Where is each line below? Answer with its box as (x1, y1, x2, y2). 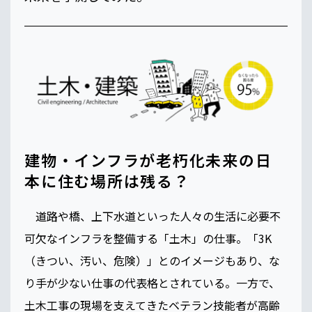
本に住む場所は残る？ (24, 169, 190, 192)
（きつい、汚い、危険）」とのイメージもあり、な (24, 252, 280, 270)
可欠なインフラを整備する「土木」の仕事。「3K (24, 230, 272, 247)
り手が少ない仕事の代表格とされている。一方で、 (24, 274, 280, 292)
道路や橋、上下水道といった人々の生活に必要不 (24, 208, 281, 225)
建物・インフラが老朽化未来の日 (24, 148, 272, 171)
